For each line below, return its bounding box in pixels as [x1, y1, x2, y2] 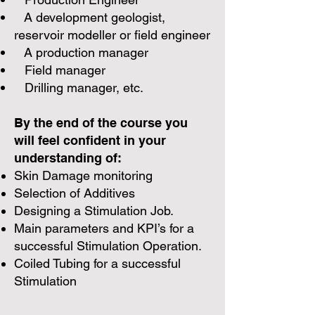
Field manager [14, 63, 105, 77]
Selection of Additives [14, 186, 135, 200]
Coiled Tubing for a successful [14, 256, 181, 271]
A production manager [14, 45, 148, 60]
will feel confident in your [14, 133, 166, 148]
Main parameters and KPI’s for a [14, 221, 194, 236]
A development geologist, [14, 10, 165, 25]
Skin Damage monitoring [14, 168, 153, 183]
